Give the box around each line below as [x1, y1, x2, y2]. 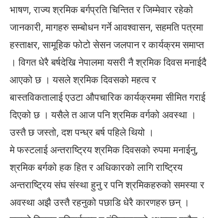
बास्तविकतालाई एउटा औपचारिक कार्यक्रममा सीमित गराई [10, 91, 205, 104]
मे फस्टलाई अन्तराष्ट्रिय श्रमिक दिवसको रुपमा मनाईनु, [10, 143, 198, 157]
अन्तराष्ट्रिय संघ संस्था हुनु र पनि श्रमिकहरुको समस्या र [10, 178, 204, 192]
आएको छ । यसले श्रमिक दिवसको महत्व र [10, 73, 156, 87]
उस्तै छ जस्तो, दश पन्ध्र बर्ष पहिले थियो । [10, 126, 154, 139]
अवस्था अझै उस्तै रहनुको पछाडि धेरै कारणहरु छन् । [10, 196, 189, 209]
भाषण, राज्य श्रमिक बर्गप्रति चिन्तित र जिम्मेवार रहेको [10, 3, 193, 17]
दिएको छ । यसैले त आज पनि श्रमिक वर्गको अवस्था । [10, 108, 196, 122]
